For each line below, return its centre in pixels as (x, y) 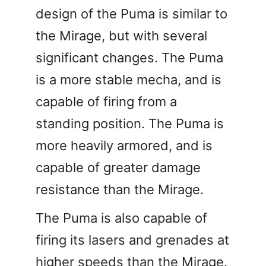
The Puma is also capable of (121, 218)
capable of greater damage (118, 167)
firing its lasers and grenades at (132, 240)
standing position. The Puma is (130, 123)
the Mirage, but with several (121, 35)
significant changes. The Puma (129, 57)
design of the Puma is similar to (132, 13)
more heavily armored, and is (124, 145)
